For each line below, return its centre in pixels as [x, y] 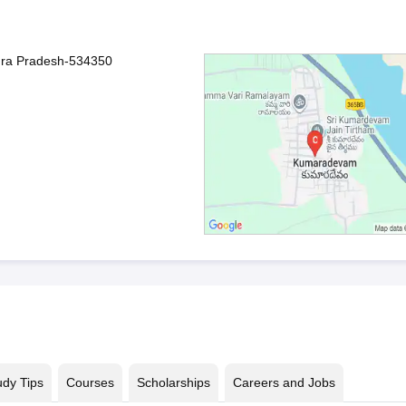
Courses [90, 382]
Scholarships [173, 382]
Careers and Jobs [284, 382]
